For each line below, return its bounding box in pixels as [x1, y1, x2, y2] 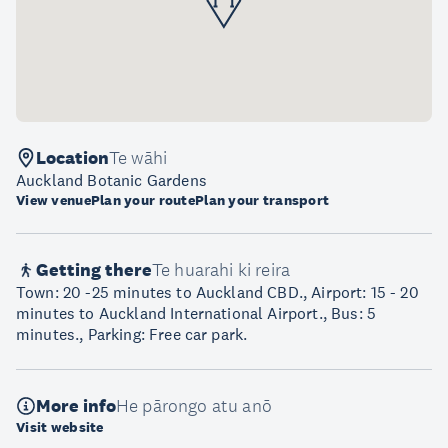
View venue [16, 191, 91, 209]
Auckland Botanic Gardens [16, 170, 207, 190]
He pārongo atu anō [116, 395, 272, 417]
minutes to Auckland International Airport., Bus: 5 [16, 303, 377, 323]
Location [36, 147, 109, 169]
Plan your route [90, 191, 196, 209]
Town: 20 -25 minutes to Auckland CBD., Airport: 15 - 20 [16, 282, 419, 302]
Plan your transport [195, 191, 330, 209]
